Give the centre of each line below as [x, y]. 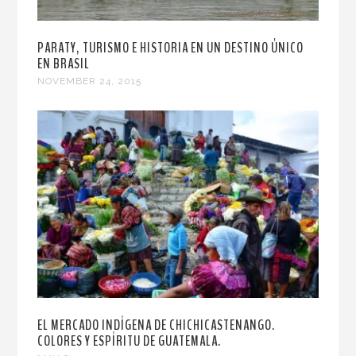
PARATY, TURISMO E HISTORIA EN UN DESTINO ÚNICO [171, 48]
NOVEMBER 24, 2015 [90, 81]
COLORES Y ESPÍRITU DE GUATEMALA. [130, 341]
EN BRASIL [64, 64]
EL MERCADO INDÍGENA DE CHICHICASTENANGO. [157, 325]
